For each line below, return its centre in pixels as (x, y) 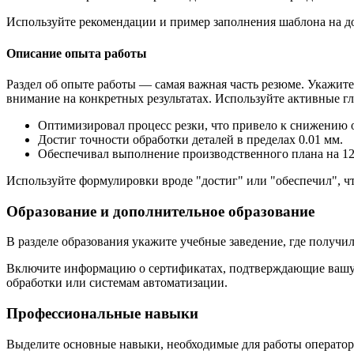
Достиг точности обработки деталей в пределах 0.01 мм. (190, 139)
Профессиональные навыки (102, 314)
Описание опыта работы (77, 53)
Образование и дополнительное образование (160, 211)
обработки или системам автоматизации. (117, 283)
